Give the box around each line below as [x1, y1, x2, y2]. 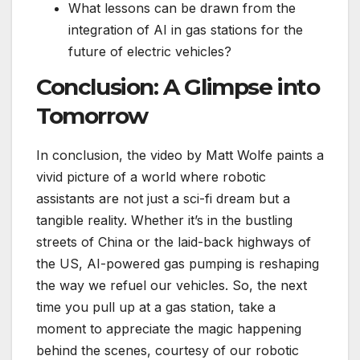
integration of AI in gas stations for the [68, 21, 303, 38]
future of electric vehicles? [68, 43, 231, 59]
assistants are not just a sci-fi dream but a [36, 190, 290, 207]
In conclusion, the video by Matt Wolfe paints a [36, 147, 324, 164]
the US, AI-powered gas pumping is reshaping [36, 256, 319, 272]
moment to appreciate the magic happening [36, 321, 301, 337]
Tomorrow [36, 102, 148, 130]
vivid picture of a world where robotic [36, 169, 266, 186]
